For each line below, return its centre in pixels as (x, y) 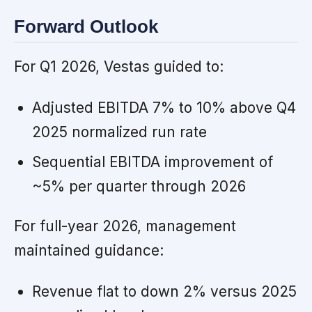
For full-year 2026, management (125, 226)
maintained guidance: (89, 250)
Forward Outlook (86, 27)
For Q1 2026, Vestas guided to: (119, 66)
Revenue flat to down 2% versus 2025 (164, 291)
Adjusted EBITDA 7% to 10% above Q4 (164, 107)
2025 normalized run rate (119, 132)
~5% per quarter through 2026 (139, 186)
